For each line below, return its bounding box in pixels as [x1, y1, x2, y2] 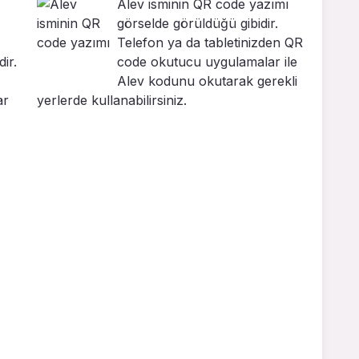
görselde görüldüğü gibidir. [117, 15, 278, 32]
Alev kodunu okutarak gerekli [117, 73, 297, 90]
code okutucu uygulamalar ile [117, 54, 297, 71]
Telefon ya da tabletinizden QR [117, 34, 303, 51]
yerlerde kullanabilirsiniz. [37, 92, 187, 109]
